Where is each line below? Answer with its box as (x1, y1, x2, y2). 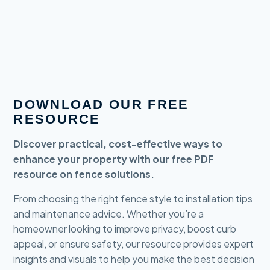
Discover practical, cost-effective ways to (13, 137, 223, 151)
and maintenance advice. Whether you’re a (13, 207, 204, 221)
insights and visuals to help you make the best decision (13, 253, 255, 266)
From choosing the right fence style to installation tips (13, 192, 253, 206)
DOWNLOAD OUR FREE (13, 97, 189, 113)
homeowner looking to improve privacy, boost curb (13, 222, 237, 236)
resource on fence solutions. (13, 168, 155, 181)
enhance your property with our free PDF (13, 152, 215, 166)
